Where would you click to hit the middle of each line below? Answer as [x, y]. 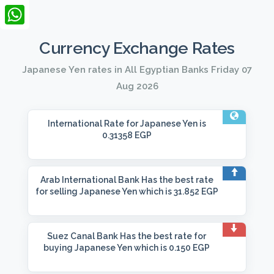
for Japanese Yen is [165, 124]
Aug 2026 [137, 86]
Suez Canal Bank [83, 236]
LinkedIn [26, 9]
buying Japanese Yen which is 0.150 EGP [127, 248]
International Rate [86, 124]
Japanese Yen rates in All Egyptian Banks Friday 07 [137, 70]
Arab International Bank [90, 180]
